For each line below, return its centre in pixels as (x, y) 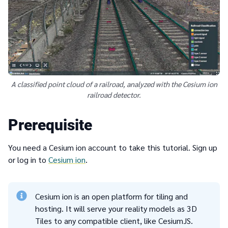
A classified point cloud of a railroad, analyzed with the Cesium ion (114, 84)
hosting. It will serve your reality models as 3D (116, 209)
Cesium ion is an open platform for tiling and (112, 196)
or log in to (28, 160)
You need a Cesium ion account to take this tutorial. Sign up (113, 148)
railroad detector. (114, 95)
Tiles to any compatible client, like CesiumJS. (114, 221)
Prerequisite (50, 125)
